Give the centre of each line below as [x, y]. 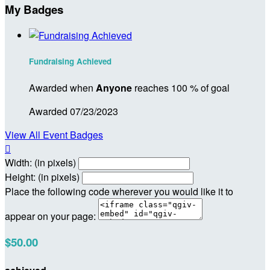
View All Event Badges [54, 134]
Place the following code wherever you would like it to [119, 191]
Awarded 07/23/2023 [74, 111]
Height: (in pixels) [42, 177]
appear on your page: [50, 216]
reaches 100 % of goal [181, 87]
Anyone [114, 87]
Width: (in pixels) [40, 162]
